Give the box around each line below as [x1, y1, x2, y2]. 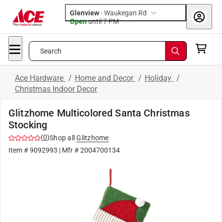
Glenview [70, 9, 99, 17]
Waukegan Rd [104, 9, 147, 17]
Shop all [50, 134, 75, 142]
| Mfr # [57, 146, 80, 154]
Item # [8, 146, 30, 154]
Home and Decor [75, 73, 135, 83]
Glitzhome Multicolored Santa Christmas [8, 107, 190, 119]
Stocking [8, 119, 48, 131]
